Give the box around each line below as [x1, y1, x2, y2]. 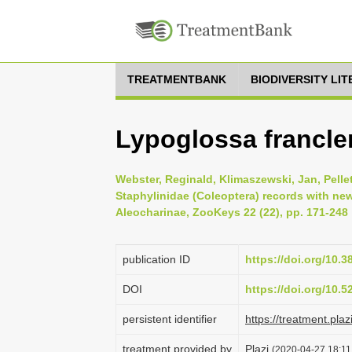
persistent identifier [123, 313, 217, 325]
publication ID [123, 253, 190, 266]
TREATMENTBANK [127, 73, 226, 86]
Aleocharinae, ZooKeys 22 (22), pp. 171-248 [115, 206, 348, 218]
